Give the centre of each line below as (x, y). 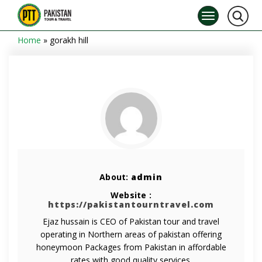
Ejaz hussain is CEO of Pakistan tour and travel (131, 221)
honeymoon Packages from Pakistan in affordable (131, 247)
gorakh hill (69, 40)
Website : (131, 195)
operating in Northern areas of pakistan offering (131, 234)
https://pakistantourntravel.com (131, 204)
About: (115, 177)
